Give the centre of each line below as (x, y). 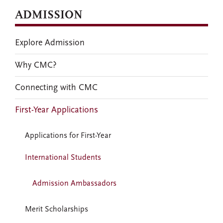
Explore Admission (50, 43)
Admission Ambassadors (74, 184)
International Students (63, 158)
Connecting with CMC (56, 88)
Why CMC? (36, 65)
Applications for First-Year (68, 136)
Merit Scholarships (56, 210)
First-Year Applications (56, 110)
